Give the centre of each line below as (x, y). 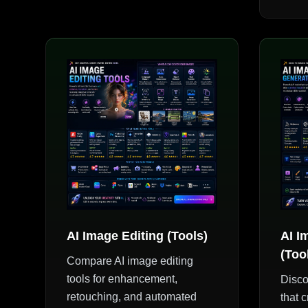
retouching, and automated (132, 296)
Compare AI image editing (130, 261)
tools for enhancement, (122, 278)
